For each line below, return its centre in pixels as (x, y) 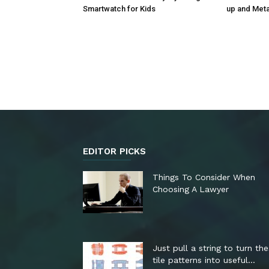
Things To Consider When (204, 177)
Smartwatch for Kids (119, 9)
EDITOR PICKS (114, 151)
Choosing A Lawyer (191, 189)
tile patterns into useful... (204, 260)
